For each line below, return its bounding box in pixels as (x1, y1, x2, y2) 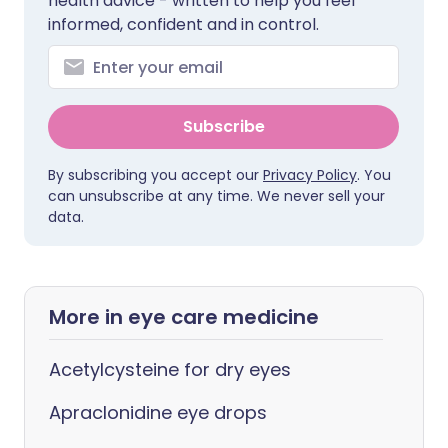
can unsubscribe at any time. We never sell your (48, 186, 385, 206)
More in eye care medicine (49, 303, 319, 331)
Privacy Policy (263, 165, 357, 185)
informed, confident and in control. (48, 13, 319, 36)
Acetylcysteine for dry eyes (49, 357, 291, 382)
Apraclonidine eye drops (49, 400, 267, 425)
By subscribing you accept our (48, 165, 263, 185)
